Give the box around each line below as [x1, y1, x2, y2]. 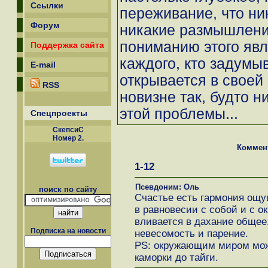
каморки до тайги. [134, 251, 218, 263]
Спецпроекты [31, 108, 87, 118]
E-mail [31, 60, 56, 69]
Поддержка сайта [31, 40, 104, 50]
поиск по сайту [39, 185, 97, 194]
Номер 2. [52, 134, 84, 142]
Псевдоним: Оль [135, 182, 199, 191]
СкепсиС [52, 126, 84, 134]
